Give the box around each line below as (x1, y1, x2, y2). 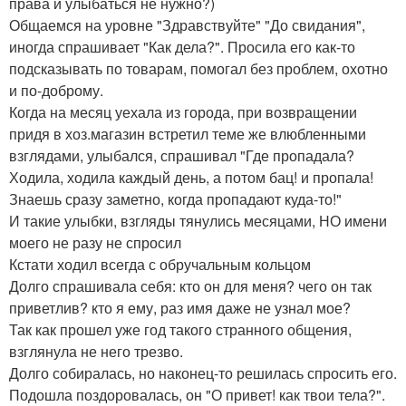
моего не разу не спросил (9, 232, 181, 254)
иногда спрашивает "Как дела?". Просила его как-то (9, 36, 355, 58)
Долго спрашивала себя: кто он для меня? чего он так (9, 275, 372, 297)
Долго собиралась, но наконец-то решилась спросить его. (9, 362, 397, 384)
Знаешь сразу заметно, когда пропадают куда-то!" (9, 188, 342, 210)
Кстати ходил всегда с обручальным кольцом (9, 254, 311, 275)
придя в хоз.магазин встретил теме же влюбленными (9, 123, 366, 145)
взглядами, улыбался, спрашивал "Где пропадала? (9, 145, 354, 167)
